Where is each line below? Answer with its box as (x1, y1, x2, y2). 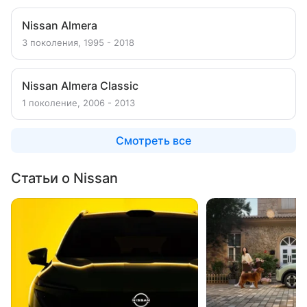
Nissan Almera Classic (22, 79, 138, 93)
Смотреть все (116, 134, 191, 147)
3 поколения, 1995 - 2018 (22, 37, 134, 48)
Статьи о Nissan (11, 170, 118, 186)
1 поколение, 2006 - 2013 (22, 97, 135, 108)
